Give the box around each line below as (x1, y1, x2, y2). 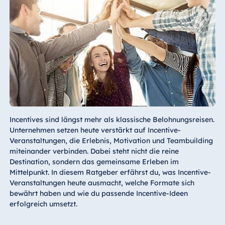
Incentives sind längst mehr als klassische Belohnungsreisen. (9, 115, 214, 124)
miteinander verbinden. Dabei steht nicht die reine (9, 146, 179, 156)
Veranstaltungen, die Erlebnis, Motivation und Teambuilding (9, 136, 213, 145)
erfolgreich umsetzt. (9, 199, 77, 208)
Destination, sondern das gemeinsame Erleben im (9, 157, 179, 166)
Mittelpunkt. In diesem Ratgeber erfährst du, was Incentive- (9, 167, 211, 177)
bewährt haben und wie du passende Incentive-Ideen (9, 188, 188, 198)
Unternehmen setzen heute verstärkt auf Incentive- (9, 125, 181, 135)
